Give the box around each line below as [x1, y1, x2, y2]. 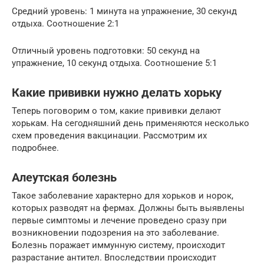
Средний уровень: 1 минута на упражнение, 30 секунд [12, 6, 237, 16]
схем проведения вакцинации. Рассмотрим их [12, 130, 207, 141]
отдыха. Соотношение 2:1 [12, 18, 119, 29]
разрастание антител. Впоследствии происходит [12, 252, 216, 263]
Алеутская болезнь [12, 171, 117, 185]
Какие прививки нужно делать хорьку [12, 86, 222, 100]
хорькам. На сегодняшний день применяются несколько [12, 118, 249, 128]
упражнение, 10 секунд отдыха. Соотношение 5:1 [12, 58, 217, 68]
